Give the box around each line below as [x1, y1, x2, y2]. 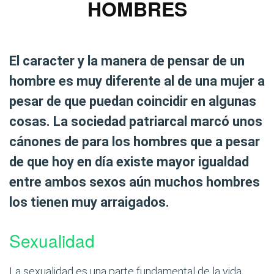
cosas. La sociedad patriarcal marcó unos [9, 114, 262, 129]
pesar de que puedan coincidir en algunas [9, 94, 256, 109]
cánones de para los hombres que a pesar [9, 134, 260, 149]
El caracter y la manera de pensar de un [9, 53, 245, 68]
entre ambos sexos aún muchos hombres [9, 174, 260, 190]
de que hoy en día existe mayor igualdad [9, 154, 249, 169]
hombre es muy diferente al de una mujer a [9, 73, 265, 89]
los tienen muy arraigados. [9, 194, 169, 210]
